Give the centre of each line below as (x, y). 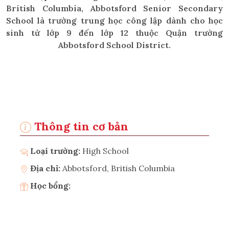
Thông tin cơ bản (80, 126)
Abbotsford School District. (114, 45)
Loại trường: (55, 151)
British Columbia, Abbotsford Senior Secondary (114, 8)
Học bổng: (49, 185)
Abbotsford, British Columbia (119, 168)
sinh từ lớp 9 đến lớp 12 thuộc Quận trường (114, 33)
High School (106, 151)
